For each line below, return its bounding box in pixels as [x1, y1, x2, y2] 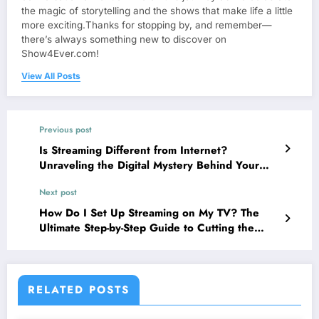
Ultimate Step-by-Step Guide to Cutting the [39, 220, 254, 236]
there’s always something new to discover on [21, 33, 226, 46]
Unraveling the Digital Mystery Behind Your [39, 157, 259, 174]
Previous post [39, 123, 92, 137]
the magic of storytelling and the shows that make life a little [21, 5, 293, 17]
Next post [39, 186, 77, 199]
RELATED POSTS [28, 282, 130, 298]
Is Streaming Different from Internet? [39, 142, 227, 159]
